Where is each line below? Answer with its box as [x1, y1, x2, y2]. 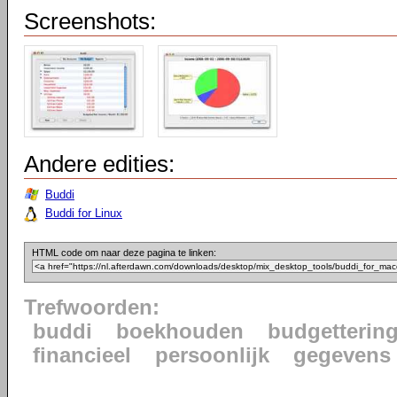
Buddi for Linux [45, 206, 122, 220]
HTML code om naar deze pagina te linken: [32, 247, 216, 258]
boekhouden [116, 320, 244, 343]
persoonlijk [155, 344, 269, 367]
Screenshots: [24, 8, 156, 35]
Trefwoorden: [24, 296, 160, 319]
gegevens [293, 344, 391, 367]
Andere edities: [24, 151, 175, 177]
